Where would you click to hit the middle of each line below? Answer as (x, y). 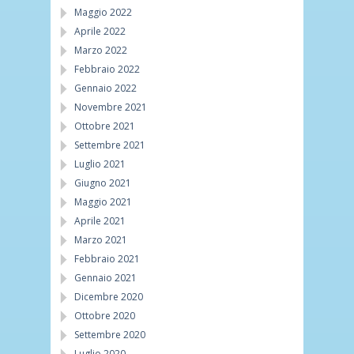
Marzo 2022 (101, 50)
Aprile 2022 (100, 31)
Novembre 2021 (111, 107)
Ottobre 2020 (105, 315)
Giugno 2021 (103, 183)
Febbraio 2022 (107, 69)
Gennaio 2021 (105, 277)
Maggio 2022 (103, 12)
